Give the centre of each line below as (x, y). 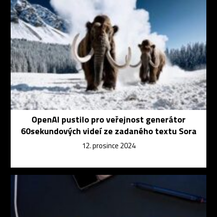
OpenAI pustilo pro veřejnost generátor (108, 120)
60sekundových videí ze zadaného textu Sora (108, 131)
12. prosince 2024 (108, 146)
